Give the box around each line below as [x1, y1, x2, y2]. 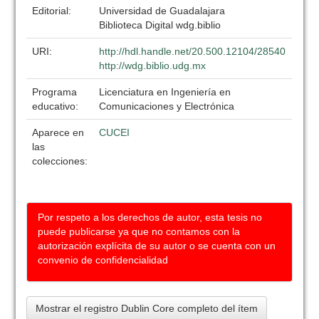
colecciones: [32, 155, 88, 167]
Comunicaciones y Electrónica [99, 100, 235, 112]
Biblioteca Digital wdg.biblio [99, 19, 221, 31]
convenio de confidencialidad [38, 254, 169, 266]
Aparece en [32, 127, 85, 138]
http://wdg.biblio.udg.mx [99, 60, 206, 71]
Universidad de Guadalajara [99, 5, 226, 16]
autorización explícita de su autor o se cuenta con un [38, 240, 276, 251]
